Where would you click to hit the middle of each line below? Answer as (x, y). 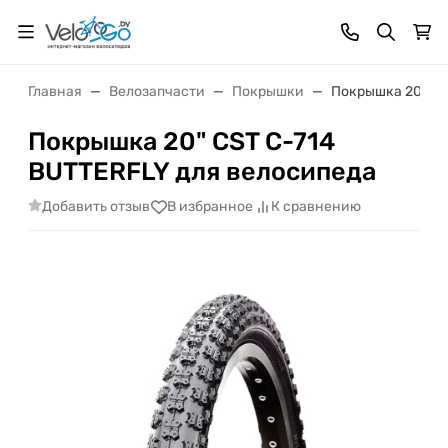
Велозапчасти (157, 91)
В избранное (209, 207)
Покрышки (268, 91)
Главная (55, 91)
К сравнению (315, 207)
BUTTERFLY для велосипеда (202, 171)
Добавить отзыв (95, 206)
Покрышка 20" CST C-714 (181, 141)
